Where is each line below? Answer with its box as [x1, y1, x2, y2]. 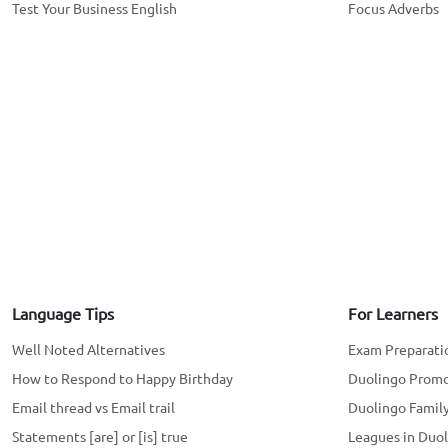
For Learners [348, 303, 438, 323]
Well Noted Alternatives [12, 340, 165, 358]
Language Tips [12, 303, 114, 323]
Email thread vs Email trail [12, 398, 175, 416]
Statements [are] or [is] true [12, 427, 188, 445]
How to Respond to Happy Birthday [12, 369, 233, 387]
